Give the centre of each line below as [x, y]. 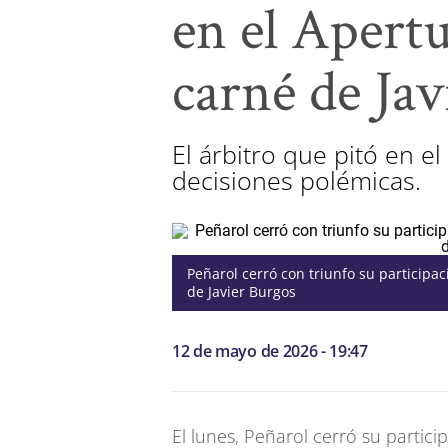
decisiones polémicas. [296, 180]
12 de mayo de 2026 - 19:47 [270, 351]
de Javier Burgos [241, 291]
